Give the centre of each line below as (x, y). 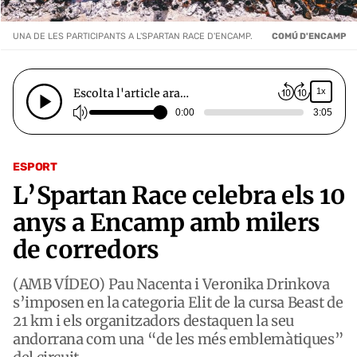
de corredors (86, 249)
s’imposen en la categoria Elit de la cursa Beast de (178, 302)
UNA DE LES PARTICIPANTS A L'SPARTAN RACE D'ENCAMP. (133, 36)
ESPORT (35, 167)
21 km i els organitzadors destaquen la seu (153, 320)
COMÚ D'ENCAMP (309, 36)
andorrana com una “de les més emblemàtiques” (178, 339)
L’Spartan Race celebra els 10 (179, 195)
